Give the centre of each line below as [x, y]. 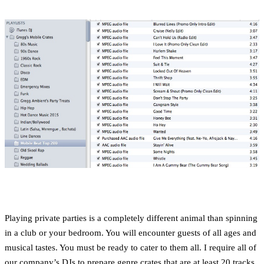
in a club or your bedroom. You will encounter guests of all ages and [131, 232]
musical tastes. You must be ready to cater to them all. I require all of [131, 247]
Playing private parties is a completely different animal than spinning [131, 218]
